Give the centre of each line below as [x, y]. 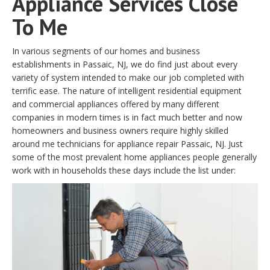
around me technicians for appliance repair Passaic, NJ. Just [127, 143]
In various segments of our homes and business [106, 51]
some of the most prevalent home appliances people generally [134, 157]
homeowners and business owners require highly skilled [120, 130]
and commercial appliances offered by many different [116, 104]
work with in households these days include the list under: [124, 170]
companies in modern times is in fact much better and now [127, 117]
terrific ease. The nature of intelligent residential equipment [127, 90]
